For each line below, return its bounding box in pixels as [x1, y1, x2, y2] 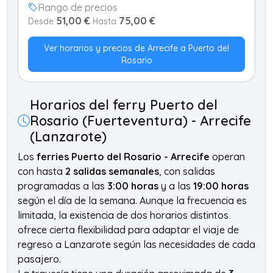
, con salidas [159, 165, 215, 177]
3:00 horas [107, 180, 158, 192]
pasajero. [18, 253, 61, 265]
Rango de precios [38, 1, 118, 13]
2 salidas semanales [65, 165, 159, 177]
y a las [158, 180, 193, 192]
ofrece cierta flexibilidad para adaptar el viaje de [18, 224, 239, 236]
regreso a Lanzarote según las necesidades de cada [18, 238, 255, 250]
